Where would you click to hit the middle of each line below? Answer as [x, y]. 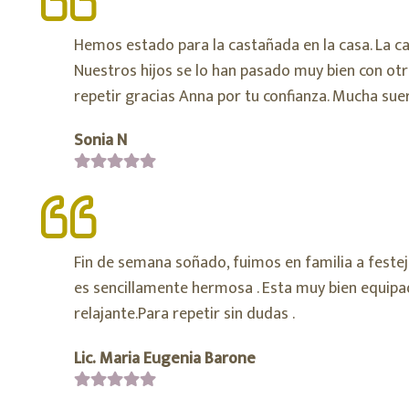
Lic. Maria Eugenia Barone [165, 358]
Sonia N [100, 141]
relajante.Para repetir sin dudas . [184, 315]
